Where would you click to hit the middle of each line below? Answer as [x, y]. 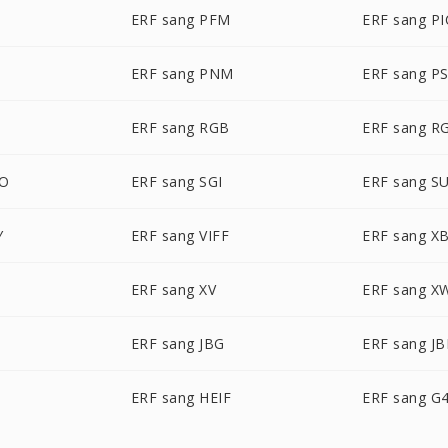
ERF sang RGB [180, 127]
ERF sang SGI [176, 181]
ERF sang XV [173, 289]
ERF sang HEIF [181, 397]
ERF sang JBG [177, 343]
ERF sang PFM [180, 19]
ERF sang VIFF [180, 235]
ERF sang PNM [182, 73]
